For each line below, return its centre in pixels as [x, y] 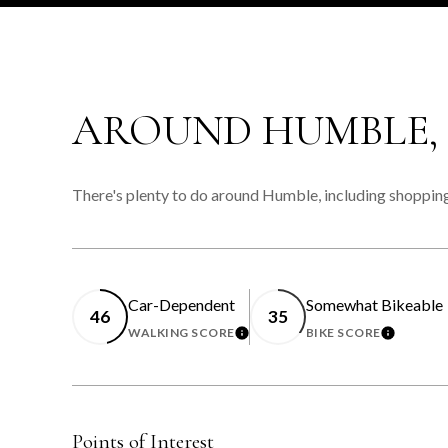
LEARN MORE [283, 338]
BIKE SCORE [343, 332]
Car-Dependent [181, 304]
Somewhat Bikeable [374, 304]
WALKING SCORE [181, 332]
